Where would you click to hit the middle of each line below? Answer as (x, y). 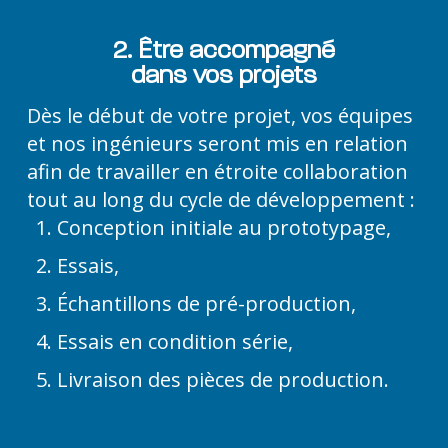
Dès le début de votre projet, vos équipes (219, 116)
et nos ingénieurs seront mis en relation (217, 144)
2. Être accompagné (223, 49)
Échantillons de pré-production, (206, 304)
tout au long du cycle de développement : (220, 200)
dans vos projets (223, 74)
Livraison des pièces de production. (222, 380)
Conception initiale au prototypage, (223, 228)
